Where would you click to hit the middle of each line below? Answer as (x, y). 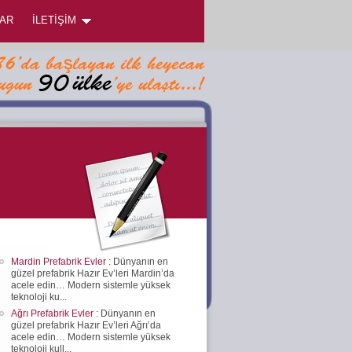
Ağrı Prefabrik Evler (53, 313)
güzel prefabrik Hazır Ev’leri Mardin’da (93, 273)
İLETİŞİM (54, 20)
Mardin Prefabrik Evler (60, 261)
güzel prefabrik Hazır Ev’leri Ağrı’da (86, 325)
